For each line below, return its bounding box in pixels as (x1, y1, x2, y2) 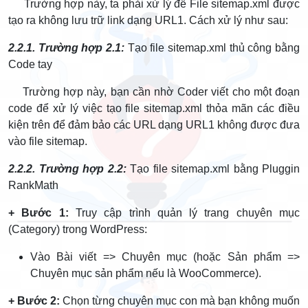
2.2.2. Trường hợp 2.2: (8, 163, 126, 175)
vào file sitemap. (8, 135, 87, 147)
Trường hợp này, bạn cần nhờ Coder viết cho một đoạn (8, 86, 300, 98)
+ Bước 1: (8, 207, 76, 219)
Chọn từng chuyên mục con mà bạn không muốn (60, 295, 300, 307)
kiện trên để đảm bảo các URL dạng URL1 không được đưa (8, 119, 300, 131)
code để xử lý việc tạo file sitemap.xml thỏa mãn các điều (8, 102, 300, 114)
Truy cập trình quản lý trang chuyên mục (75, 207, 300, 219)
